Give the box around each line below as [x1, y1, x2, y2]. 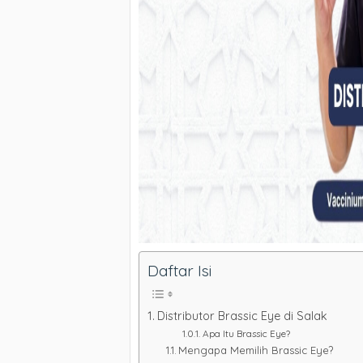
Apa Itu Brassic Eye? [202, 327, 290, 340]
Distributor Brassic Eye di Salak [156, 309, 327, 323]
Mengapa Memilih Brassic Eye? [178, 344, 334, 357]
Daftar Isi [147, 261, 211, 280]
